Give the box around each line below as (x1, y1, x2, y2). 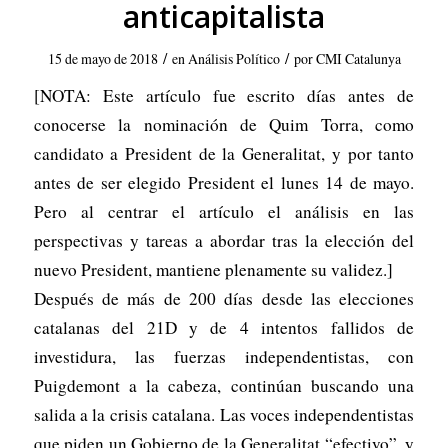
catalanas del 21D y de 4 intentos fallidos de (33, 316, 415, 339)
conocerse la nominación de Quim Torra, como (33, 113, 415, 136)
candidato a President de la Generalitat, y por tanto (33, 142, 415, 165)
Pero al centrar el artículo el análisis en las (33, 200, 415, 223)
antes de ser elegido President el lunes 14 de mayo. (33, 171, 415, 194)
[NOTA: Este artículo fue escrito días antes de (33, 84, 415, 107)
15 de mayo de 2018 (47, 49, 158, 68)
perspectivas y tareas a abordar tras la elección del (33, 229, 415, 252)
